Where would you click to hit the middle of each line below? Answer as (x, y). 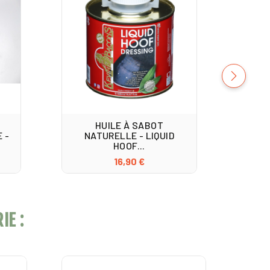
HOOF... (129, 146)
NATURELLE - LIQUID (129, 136)
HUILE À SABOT (129, 125)
